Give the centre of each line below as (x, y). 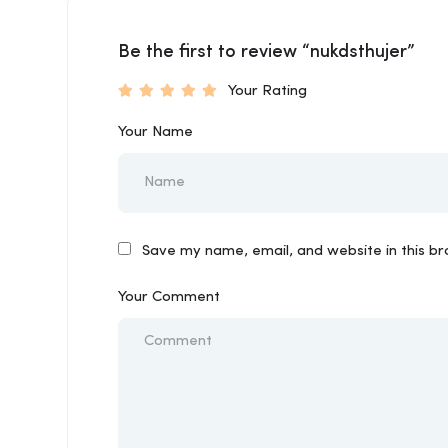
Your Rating (267, 91)
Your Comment (169, 297)
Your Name (155, 132)
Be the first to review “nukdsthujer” (266, 52)
